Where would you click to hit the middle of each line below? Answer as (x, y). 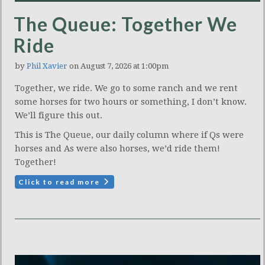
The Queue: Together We (125, 24)
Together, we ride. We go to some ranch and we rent (126, 88)
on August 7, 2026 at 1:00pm (118, 66)
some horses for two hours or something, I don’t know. (131, 102)
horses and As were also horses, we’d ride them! (117, 149)
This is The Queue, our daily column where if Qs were (129, 135)
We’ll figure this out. (59, 116)
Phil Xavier (47, 66)
